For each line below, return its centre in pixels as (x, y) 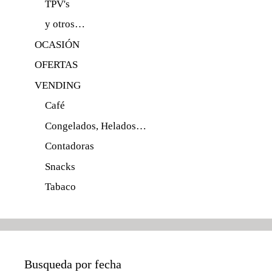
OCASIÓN (57, 44)
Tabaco (60, 187)
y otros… (65, 24)
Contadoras (70, 146)
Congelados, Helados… (96, 126)
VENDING (58, 85)
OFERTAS (56, 65)
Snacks (60, 166)
